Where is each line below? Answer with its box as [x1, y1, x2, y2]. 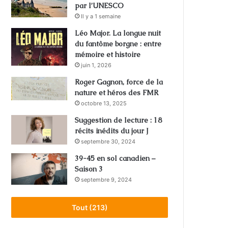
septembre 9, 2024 [81, 176, 132, 184]
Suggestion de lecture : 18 [75, 116, 162, 125]
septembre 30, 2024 [81, 138, 136, 146]
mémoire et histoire [75, 50, 141, 60]
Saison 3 [75, 164, 103, 174]
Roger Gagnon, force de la [75, 77, 163, 87]
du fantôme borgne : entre [75, 39, 162, 49]
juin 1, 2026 [81, 62, 112, 69]
